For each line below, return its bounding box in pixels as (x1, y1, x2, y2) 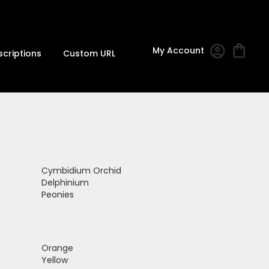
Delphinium (41, 176, 89, 189)
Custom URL (62, 47, 115, 59)
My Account (153, 44, 204, 57)
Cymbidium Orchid (41, 164, 121, 177)
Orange (41, 241, 73, 254)
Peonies (41, 188, 74, 201)
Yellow (41, 253, 68, 266)
